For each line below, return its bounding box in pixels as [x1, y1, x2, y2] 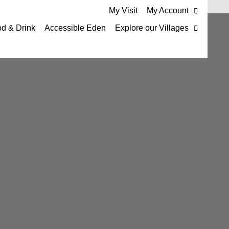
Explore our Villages [114, 24, 189, 32]
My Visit [108, 6, 138, 15]
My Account [146, 6, 189, 15]
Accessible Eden [44, 24, 106, 32]
